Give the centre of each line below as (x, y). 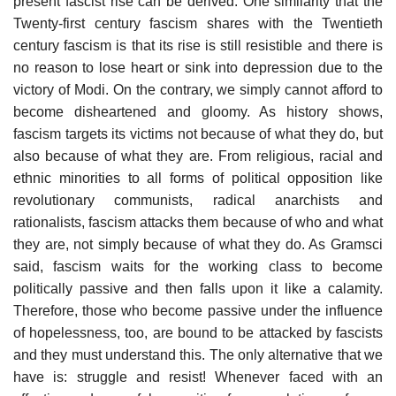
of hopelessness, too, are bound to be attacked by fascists (198, 332)
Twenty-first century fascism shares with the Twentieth (198, 23)
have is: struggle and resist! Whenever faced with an (198, 377)
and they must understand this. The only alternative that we (198, 354)
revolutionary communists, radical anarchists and (198, 200)
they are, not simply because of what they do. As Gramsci (198, 244)
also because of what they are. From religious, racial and (198, 156)
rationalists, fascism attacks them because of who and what (198, 222)
